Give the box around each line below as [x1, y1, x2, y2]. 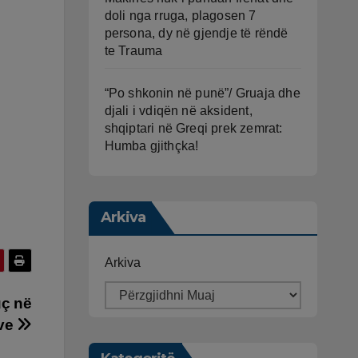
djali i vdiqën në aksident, [104, 103, 253, 117]
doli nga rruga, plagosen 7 [104, 8, 257, 22]
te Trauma [104, 43, 163, 58]
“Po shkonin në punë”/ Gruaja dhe [104, 86, 300, 100]
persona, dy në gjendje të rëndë [104, 26, 288, 40]
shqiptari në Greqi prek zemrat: [104, 121, 283, 135]
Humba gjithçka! [104, 138, 199, 153]
